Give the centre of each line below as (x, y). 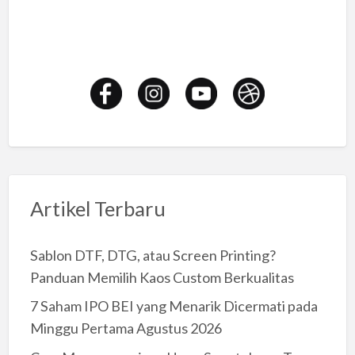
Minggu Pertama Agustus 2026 (126, 328)
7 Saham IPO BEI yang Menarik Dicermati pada (174, 306)
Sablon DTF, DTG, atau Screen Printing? (153, 255)
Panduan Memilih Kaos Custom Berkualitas (162, 277)
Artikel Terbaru (97, 208)
